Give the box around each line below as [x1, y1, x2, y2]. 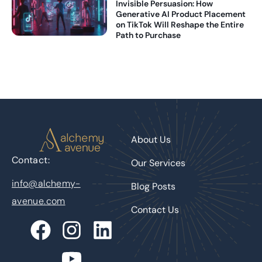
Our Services [131, 156, 185, 169]
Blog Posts [131, 180, 175, 192]
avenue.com [12, 194, 65, 207]
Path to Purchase [116, 29, 181, 40]
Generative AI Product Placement [116, 8, 246, 19]
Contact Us [131, 203, 179, 216]
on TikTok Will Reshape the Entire [116, 19, 244, 30]
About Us [131, 133, 171, 146]
